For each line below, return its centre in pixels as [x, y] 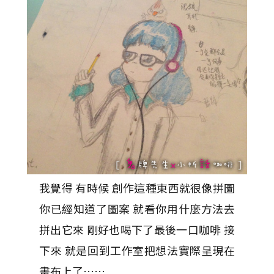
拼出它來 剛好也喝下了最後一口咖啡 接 [137, 229]
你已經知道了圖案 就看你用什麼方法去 [137, 208]
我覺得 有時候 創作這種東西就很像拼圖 [137, 187]
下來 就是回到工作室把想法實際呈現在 [137, 250]
